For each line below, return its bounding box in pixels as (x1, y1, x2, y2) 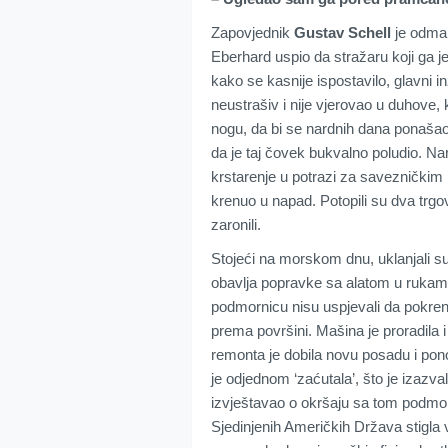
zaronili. (211, 216, 261, 234)
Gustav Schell (294, 24, 391, 42)
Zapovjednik (211, 24, 294, 42)
